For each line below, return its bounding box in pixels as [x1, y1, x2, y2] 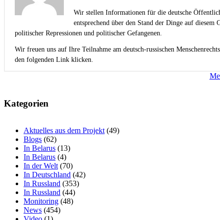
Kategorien [4, 98, 49, 109]
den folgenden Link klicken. [15, 55, 93, 63]
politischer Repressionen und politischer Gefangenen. [15, 29, 162, 37]
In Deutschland [24, 170, 71, 179]
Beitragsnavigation [3, 71, 99, 84]
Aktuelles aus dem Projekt [24, 126, 105, 135]
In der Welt [24, 162, 58, 170]
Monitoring [24, 197, 58, 206]
